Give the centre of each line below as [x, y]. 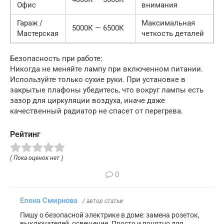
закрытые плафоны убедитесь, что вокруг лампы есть [107, 90]
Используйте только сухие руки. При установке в [98, 80]
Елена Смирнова [49, 200]
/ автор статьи [103, 201]
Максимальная [168, 23]
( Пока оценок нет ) [36, 158]
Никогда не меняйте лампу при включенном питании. [106, 69]
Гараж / [30, 23]
